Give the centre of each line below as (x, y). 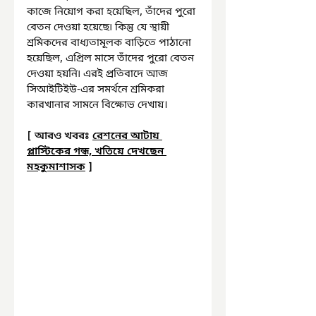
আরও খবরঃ (62, 136)
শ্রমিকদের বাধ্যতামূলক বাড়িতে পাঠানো (110, 43)
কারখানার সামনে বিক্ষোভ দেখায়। (97, 105)
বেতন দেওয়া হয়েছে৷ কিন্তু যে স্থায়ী (99, 28)
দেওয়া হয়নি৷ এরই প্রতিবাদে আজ (99, 74)
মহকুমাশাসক (56, 167)
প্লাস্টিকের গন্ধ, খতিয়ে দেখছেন (97, 152)
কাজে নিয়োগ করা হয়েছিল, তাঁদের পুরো (113, 12)
